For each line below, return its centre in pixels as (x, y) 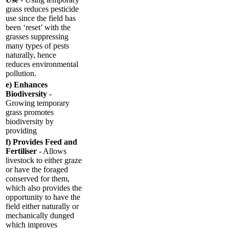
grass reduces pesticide (42, 9)
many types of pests (37, 45)
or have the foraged (37, 169)
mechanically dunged (40, 215)
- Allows (52, 151)
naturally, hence (31, 55)
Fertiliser (21, 151)
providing (21, 130)
